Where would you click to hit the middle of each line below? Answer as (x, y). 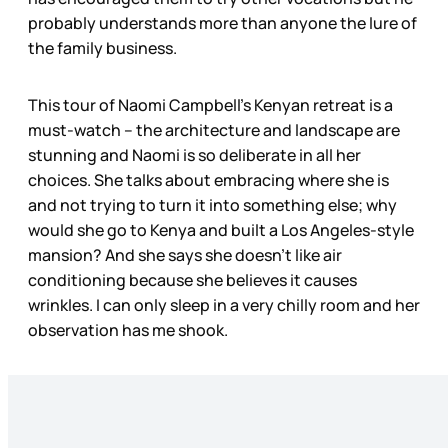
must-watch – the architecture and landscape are (214, 130)
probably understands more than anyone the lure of (222, 23)
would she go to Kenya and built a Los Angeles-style (221, 230)
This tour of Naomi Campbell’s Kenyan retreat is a (210, 105)
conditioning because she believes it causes (192, 280)
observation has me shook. (128, 330)
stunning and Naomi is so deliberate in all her (194, 155)
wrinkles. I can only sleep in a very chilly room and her (224, 305)
